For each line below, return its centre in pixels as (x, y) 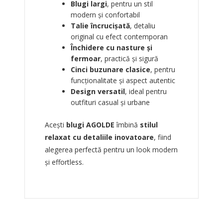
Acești (55, 125)
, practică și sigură (129, 59)
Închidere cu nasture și (111, 48)
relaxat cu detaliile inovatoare (99, 137)
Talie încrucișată (100, 26)
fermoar (85, 59)
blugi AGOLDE (90, 125)
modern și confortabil (105, 15)
